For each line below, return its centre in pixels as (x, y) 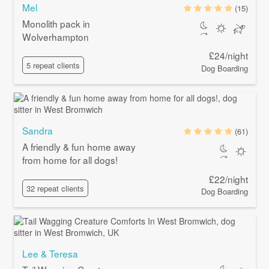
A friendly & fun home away (79, 146)
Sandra (37, 130)
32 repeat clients (55, 189)
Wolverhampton (55, 36)
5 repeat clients (53, 65)
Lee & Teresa (50, 253)
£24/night (229, 56)
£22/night (229, 179)
